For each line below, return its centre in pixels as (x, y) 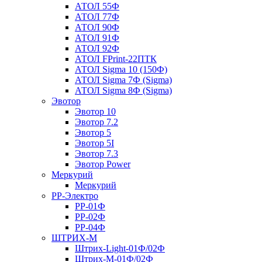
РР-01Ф (90, 206)
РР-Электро (75, 195)
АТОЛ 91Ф (97, 37)
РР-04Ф (90, 227)
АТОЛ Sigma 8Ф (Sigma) (123, 90)
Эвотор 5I (94, 143)
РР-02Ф (90, 216)
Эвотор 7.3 (96, 153)
